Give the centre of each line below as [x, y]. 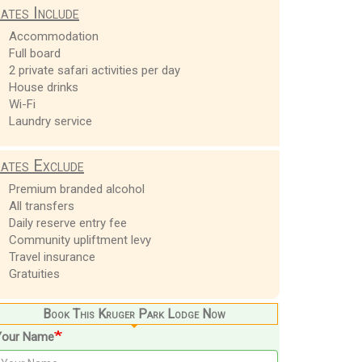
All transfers [41, 206]
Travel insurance [52, 257]
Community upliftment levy [80, 240]
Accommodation [53, 36]
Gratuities [34, 274]
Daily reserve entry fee [67, 223]
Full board [34, 53]
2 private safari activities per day [94, 70]
